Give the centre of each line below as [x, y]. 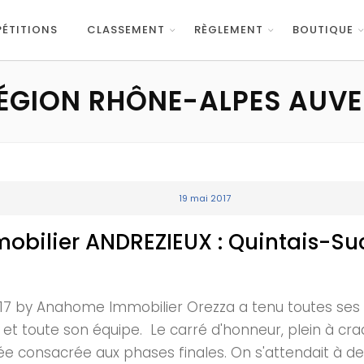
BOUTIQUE [323, 30]
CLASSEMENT [126, 30]
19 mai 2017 [205, 198]
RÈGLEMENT [229, 30]
